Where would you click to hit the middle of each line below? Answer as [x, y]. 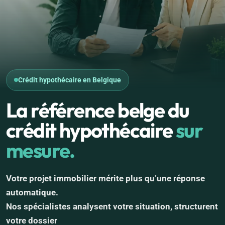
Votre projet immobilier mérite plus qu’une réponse [105, 178]
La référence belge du [98, 110]
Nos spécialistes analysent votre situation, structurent [112, 206]
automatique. [32, 192]
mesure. [40, 150]
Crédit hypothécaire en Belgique [70, 80]
